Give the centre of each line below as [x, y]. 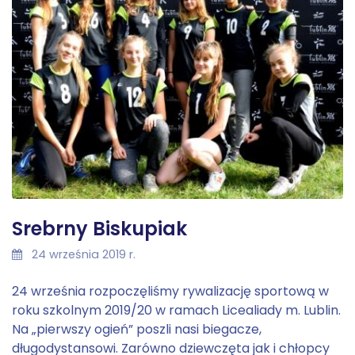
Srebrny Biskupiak [99, 229]
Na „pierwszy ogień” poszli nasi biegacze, [137, 330]
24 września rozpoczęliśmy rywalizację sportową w [170, 292]
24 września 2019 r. [82, 255]
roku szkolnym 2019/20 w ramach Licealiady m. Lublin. [176, 311]
